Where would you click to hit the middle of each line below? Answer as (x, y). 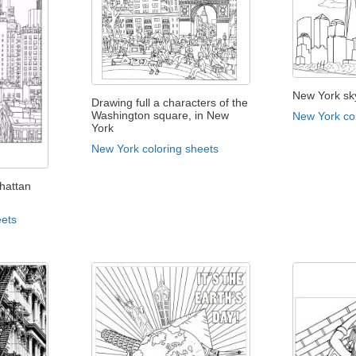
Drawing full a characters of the (169, 103)
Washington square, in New (160, 116)
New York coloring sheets (155, 149)
